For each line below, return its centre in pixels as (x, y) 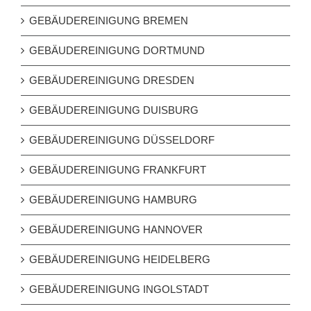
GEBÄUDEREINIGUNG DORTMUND (117, 51)
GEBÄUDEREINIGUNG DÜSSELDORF (122, 140)
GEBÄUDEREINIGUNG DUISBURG (114, 110)
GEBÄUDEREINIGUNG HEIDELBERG (120, 260)
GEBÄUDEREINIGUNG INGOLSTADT (119, 289)
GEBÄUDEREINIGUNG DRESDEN (112, 81)
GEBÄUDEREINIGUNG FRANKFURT (118, 170)
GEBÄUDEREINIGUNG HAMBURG (113, 200)
